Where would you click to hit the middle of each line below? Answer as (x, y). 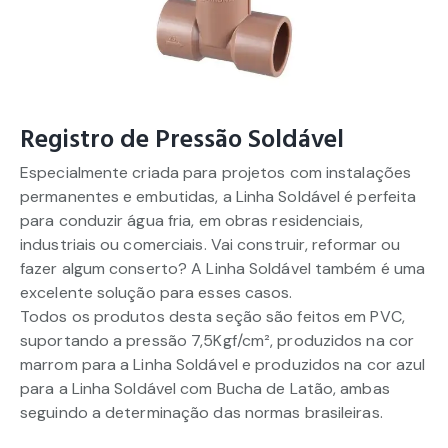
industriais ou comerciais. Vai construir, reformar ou (210, 244)
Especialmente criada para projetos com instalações (216, 172)
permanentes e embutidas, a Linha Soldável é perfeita (218, 196)
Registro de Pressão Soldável (182, 140)
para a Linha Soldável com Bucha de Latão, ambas (205, 388)
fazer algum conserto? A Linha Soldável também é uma (223, 268)
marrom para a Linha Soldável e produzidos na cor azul (223, 364)
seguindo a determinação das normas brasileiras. (201, 412)
